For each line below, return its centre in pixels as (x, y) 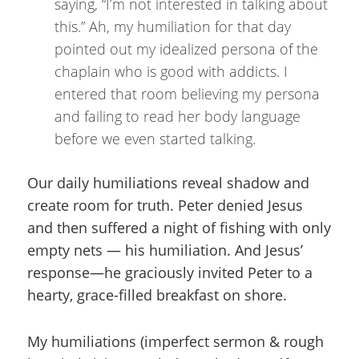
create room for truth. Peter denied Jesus (165, 205)
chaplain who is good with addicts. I (171, 71)
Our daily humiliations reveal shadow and (168, 183)
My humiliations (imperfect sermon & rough (175, 341)
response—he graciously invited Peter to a (170, 272)
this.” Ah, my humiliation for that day (173, 26)
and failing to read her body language (177, 116)
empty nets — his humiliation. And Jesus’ (165, 250)
